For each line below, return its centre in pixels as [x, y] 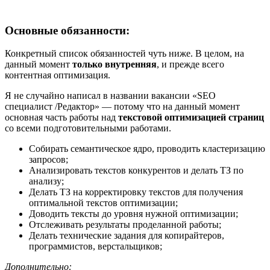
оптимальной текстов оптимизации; [103, 203]
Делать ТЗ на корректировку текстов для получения [136, 192]
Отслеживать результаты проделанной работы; [125, 225]
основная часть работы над [61, 118]
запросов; [49, 160]
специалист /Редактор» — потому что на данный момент [122, 107]
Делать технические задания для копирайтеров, [127, 236]
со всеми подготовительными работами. [88, 128]
